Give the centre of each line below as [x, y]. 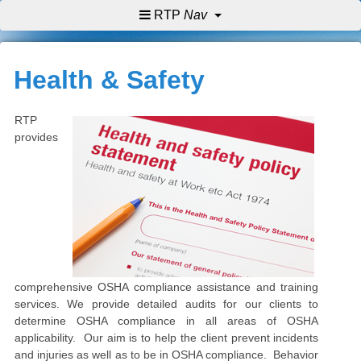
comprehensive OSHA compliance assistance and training [167, 287]
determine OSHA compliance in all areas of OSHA [167, 321]
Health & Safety [109, 80]
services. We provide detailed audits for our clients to [167, 304]
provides [36, 137]
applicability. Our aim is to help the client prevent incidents [167, 338]
